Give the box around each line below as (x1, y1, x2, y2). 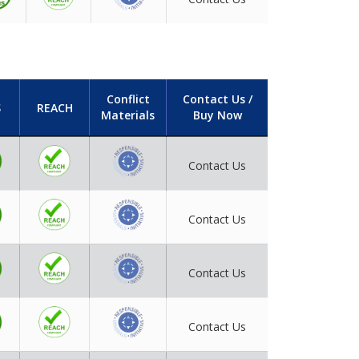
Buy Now (192, 107, 242, 123)
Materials (101, 107, 155, 123)
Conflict (106, 91, 150, 107)
